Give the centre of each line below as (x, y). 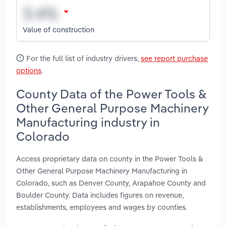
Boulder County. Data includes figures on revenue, (100, 195)
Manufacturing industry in (88, 122)
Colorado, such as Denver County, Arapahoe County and (111, 183)
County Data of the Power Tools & (111, 94)
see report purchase (174, 59)
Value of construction (59, 29)
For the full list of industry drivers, (82, 59)
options (29, 71)
